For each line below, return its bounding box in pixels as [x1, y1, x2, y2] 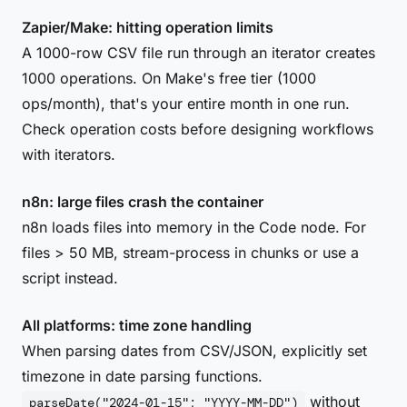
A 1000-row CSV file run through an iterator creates [22, 44, 375, 62]
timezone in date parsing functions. [22, 367, 263, 385]
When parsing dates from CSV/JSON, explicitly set [22, 342, 367, 360]
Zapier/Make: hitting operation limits [22, 18, 273, 36]
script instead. [22, 269, 118, 287]
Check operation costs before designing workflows [22, 120, 373, 138]
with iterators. [22, 145, 115, 164]
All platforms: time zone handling [22, 316, 252, 334]
